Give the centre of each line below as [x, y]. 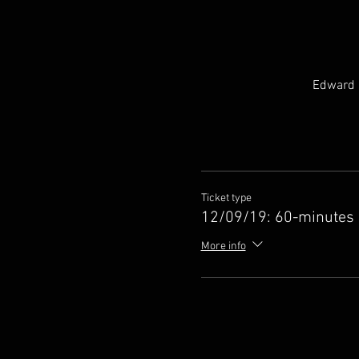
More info [223, 247]
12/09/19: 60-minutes [277, 218]
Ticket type [226, 198]
